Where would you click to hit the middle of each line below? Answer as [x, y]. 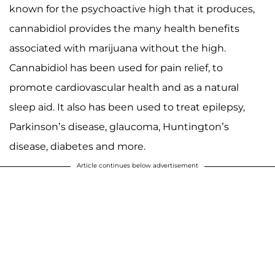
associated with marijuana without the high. [118, 48]
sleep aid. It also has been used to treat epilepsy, [127, 107]
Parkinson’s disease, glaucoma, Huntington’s [119, 126]
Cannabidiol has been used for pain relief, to [116, 68]
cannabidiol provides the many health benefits [124, 28]
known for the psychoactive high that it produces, [132, 9]
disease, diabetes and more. [77, 146]
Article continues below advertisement [137, 165]
